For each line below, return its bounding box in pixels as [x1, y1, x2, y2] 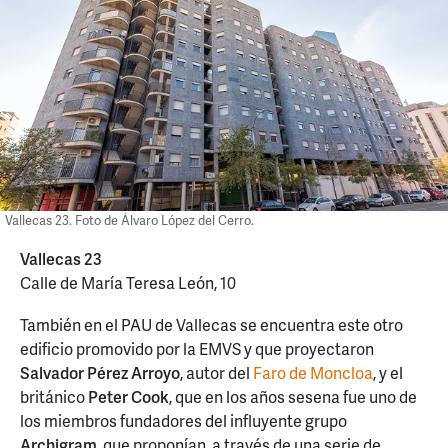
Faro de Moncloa [253, 360, 373, 384]
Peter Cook [88, 384, 169, 408]
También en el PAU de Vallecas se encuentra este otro [20, 312, 403, 336]
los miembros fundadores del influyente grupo [20, 408, 347, 432]
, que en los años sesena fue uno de [169, 384, 417, 408]
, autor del [180, 360, 253, 384]
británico [20, 384, 88, 408]
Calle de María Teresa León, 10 [20, 271, 236, 295]
